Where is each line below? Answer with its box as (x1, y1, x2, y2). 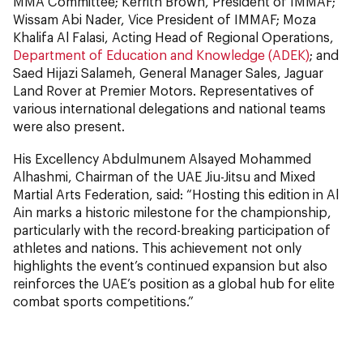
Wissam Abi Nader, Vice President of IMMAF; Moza (13, 11, 316, 28)
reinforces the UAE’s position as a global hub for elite (13, 275, 335, 292)
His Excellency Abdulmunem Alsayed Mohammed (13, 151, 311, 167)
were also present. (13, 118, 125, 135)
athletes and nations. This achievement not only (13, 240, 301, 256)
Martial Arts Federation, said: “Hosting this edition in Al (13, 186, 339, 203)
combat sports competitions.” (13, 293, 194, 310)
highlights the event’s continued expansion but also (13, 258, 327, 274)
